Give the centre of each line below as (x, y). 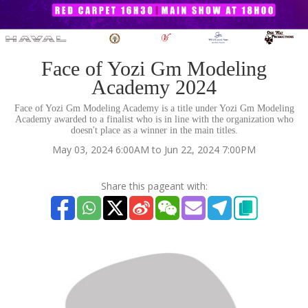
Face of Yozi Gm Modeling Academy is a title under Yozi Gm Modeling (154, 108)
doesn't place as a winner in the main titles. (154, 130)
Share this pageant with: (154, 186)
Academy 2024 (154, 87)
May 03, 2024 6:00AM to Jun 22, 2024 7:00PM (154, 150)
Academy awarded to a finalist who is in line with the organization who (154, 119)
